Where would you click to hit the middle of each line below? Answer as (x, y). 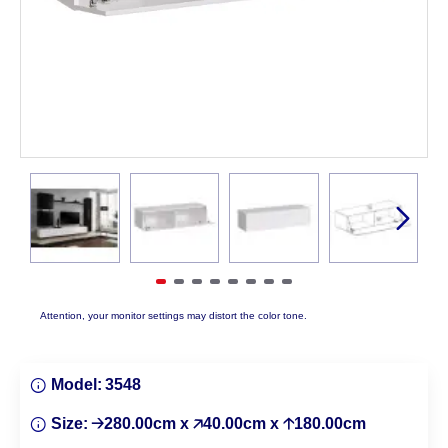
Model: (76, 384)
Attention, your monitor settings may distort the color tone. (173, 315)
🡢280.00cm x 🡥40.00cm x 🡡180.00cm (228, 423)
